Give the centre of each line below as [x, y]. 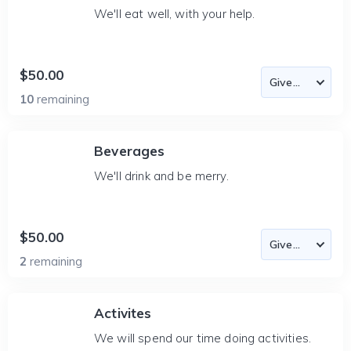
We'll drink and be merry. [161, 176]
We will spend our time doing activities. [203, 338]
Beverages [130, 151]
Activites [123, 313]
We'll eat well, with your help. [175, 14]
